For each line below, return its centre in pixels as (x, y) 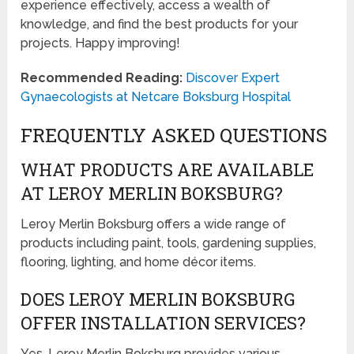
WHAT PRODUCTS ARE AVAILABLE (168, 170)
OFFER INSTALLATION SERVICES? (164, 323)
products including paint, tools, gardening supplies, (169, 243)
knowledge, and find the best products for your (160, 24)
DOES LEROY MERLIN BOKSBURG (158, 299)
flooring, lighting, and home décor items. (139, 262)
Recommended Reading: (102, 78)
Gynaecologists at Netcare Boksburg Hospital (156, 97)
